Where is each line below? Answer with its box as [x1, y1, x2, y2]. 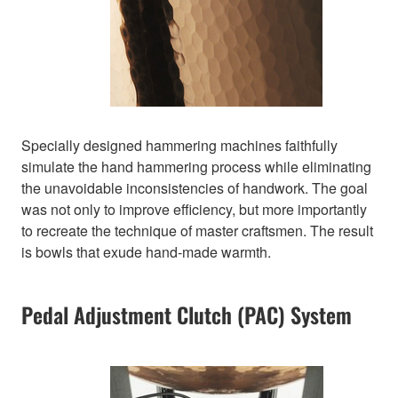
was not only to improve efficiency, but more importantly [21, 199, 367, 220]
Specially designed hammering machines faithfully [21, 135, 338, 156]
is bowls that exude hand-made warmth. [21, 242, 271, 263]
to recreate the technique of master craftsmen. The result [21, 220, 373, 242]
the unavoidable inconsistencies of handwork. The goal [21, 178, 368, 199]
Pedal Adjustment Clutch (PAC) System [21, 298, 352, 331]
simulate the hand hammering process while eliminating [21, 156, 371, 178]
